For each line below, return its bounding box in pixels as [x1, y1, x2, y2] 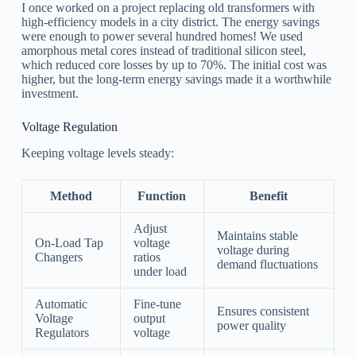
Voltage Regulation [21, 120, 118, 134]
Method [49, 189, 92, 203]
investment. [21, 87, 79, 101]
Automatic [34, 297, 87, 311]
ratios [133, 250, 161, 265]
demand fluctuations [216, 257, 318, 272]
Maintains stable [216, 229, 298, 243]
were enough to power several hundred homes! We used [21, 29, 303, 44]
